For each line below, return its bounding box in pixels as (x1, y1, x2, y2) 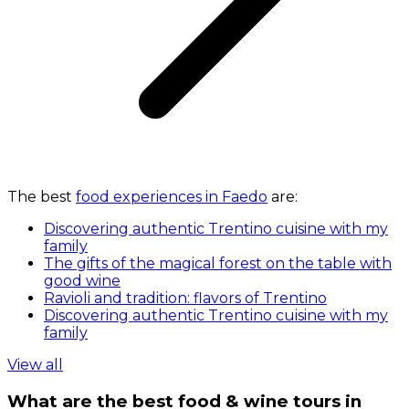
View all (7, 356, 63, 374)
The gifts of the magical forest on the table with (44, 255, 392, 273)
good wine (44, 272, 121, 290)
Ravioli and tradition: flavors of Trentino (44, 289, 327, 308)
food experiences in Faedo (76, 188, 267, 206)
